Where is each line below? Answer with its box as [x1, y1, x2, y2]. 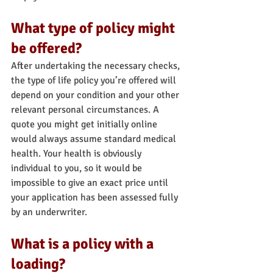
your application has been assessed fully [11, 191, 180, 204]
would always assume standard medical [11, 133, 179, 146]
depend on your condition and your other [11, 89, 182, 102]
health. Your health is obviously [11, 147, 144, 160]
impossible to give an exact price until [11, 177, 171, 190]
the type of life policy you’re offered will [11, 74, 179, 87]
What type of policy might [11, 19, 178, 38]
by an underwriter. [11, 206, 87, 219]
